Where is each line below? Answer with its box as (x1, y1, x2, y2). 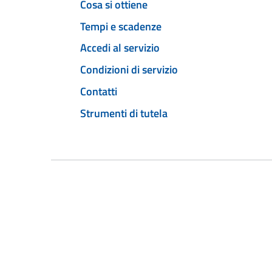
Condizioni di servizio (80, 61, 178, 78)
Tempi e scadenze (80, 18, 161, 35)
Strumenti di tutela (80, 104, 168, 121)
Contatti (80, 83, 117, 100)
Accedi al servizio (80, 39, 160, 56)
